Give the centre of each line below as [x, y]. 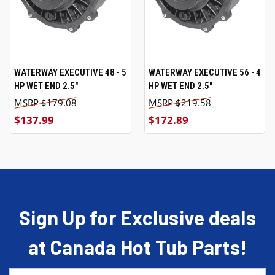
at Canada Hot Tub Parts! [137, 246]
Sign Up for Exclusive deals [137, 217]
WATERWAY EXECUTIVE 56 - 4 [204, 72]
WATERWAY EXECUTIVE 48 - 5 [70, 72]
